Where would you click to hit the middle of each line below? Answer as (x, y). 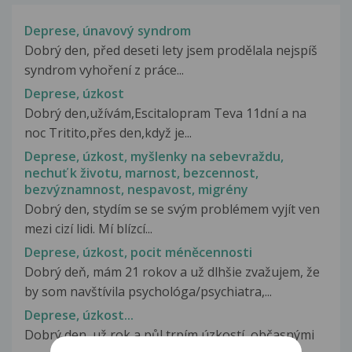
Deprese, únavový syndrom (108, 30)
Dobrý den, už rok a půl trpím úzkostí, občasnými (169, 335)
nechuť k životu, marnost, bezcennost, (141, 173)
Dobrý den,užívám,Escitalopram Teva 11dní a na (165, 113)
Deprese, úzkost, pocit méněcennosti (138, 253)
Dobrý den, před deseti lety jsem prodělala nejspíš (171, 50)
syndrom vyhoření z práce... (104, 70)
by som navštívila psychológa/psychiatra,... (148, 292)
